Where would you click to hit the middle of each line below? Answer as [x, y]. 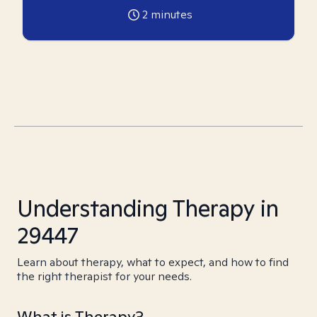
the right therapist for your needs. [104, 276]
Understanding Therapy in [148, 208]
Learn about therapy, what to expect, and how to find [153, 262]
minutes [170, 15]
